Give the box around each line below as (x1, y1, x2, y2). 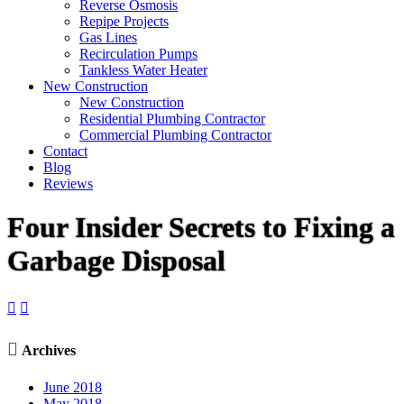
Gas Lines (79, 30, 137, 45)
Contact (43, 143, 87, 159)
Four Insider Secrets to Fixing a (7, 211, 395, 244)
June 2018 (43, 380, 102, 396)
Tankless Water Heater (79, 62, 207, 78)
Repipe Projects (79, 14, 169, 29)
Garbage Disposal (7, 244, 233, 278)
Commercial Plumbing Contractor (79, 127, 271, 142)
